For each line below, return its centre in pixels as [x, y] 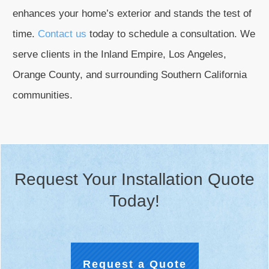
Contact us [62, 34]
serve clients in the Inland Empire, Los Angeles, [119, 54]
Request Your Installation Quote [134, 179]
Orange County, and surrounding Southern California [130, 75]
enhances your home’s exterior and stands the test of [132, 14]
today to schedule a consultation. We [171, 34]
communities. [43, 95]
